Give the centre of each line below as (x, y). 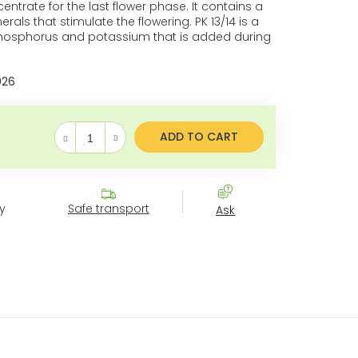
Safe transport (108, 209)
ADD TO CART (199, 137)
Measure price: (87, 142)
